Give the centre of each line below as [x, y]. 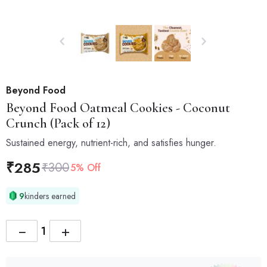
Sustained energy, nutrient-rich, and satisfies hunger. [111, 143]
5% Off [86, 167]
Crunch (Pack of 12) [58, 123]
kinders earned [50, 196]
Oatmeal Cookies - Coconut [153, 108]
